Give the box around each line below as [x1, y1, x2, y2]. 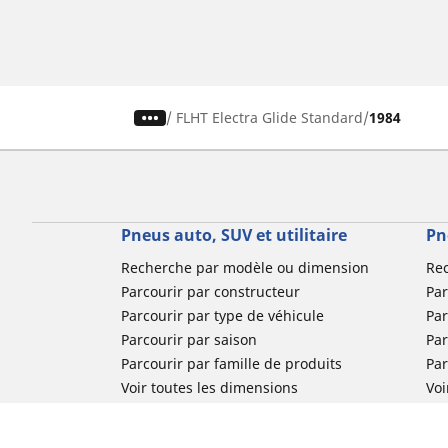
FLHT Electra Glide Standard [176, 108, 364, 128]
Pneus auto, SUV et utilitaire [120, 224, 347, 247]
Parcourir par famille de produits [120, 354, 342, 374]
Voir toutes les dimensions [120, 378, 298, 398]
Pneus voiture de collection [120, 402, 302, 422]
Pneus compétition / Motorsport [120, 426, 335, 446]
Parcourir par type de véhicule [120, 306, 324, 326]
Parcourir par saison [120, 330, 257, 350]
